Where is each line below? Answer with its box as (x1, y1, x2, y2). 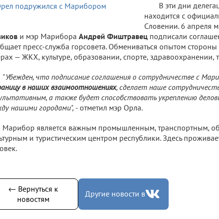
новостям (17, 194, 49, 204)
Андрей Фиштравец (79, 31, 148, 41)
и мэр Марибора (18, 31, 79, 41)
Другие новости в (85, 189, 145, 198)
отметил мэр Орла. (78, 102, 143, 112)
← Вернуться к (8, 183, 58, 194)
